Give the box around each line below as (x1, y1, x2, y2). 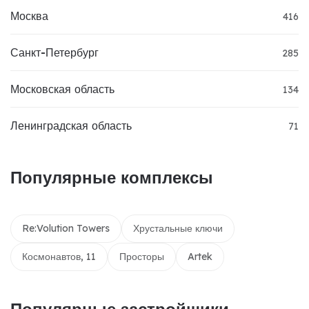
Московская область (10, 82, 114, 97)
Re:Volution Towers (22, 222, 110, 235)
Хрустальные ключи (133, 222, 223, 235)
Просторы (119, 250, 164, 263)
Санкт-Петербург (10, 46, 99, 60)
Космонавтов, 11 (22, 250, 96, 263)
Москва (10, 9, 48, 23)
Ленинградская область (10, 119, 132, 133)
